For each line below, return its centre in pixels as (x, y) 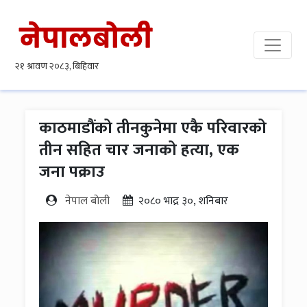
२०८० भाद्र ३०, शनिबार (184, 201)
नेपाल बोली (88, 201)
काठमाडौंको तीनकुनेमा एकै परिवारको (153, 128)
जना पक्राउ (72, 172)
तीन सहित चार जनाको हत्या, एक (139, 150)
